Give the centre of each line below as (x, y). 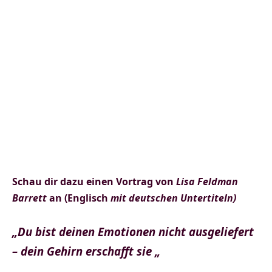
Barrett (29, 198)
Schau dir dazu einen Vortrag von (94, 182)
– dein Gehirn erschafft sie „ (86, 251)
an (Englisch (77, 198)
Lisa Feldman (207, 182)
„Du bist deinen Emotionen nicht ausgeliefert (133, 232)
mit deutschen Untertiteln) (172, 198)
